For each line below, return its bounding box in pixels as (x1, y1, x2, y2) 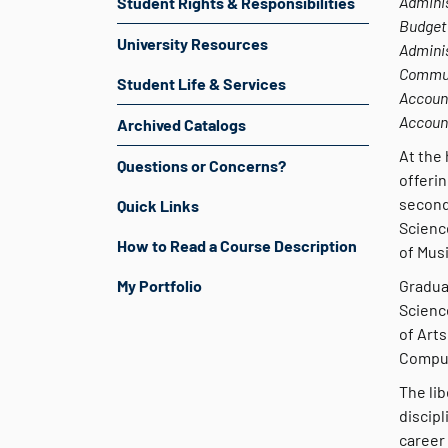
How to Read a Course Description (117, 236, 357, 255)
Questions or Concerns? (117, 156, 286, 175)
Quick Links (117, 196, 199, 215)
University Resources (117, 34, 268, 53)
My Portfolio (117, 276, 202, 295)
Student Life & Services (117, 74, 286, 93)
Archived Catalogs (117, 115, 246, 134)
